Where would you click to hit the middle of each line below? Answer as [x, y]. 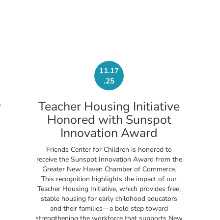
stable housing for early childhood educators [109, 199]
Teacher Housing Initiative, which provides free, [109, 189]
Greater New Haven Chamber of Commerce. [109, 169]
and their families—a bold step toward [109, 209]
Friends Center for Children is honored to [109, 150]
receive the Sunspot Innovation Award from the [109, 160]
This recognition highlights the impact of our [109, 179]
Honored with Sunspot [109, 120]
